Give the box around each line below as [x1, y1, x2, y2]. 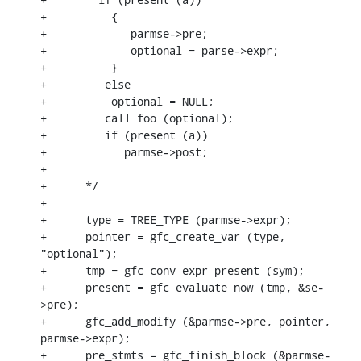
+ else [40, 76, 131, 92]
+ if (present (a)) [40, 127, 208, 143]
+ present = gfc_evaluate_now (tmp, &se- [40, 279, 324, 295]
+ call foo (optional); [40, 110, 234, 126]
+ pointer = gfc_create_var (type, [40, 228, 285, 244]
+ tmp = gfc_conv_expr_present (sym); [40, 262, 305, 278]
